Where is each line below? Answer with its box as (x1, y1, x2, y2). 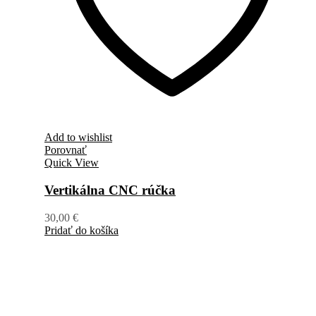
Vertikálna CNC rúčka (44, 182, 176, 197)
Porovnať (44, 144, 87, 157)
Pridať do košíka (44, 224, 119, 236)
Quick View (44, 157, 99, 169)
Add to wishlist (44, 131, 112, 144)
